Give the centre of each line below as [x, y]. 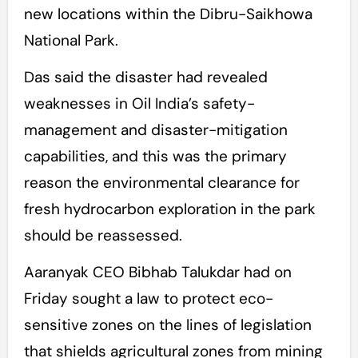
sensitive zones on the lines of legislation [167, 325]
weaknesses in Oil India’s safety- [139, 104]
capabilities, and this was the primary [155, 157]
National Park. [71, 41]
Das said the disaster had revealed [145, 78]
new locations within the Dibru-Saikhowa [168, 14]
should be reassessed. [103, 236]
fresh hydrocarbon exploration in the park [169, 209]
